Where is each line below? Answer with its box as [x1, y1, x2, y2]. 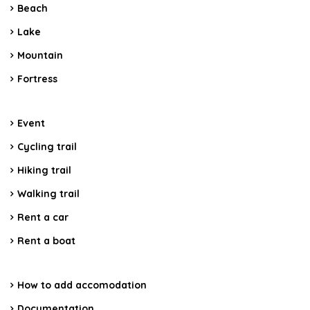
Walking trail [17, 188, 80, 201]
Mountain [17, 49, 63, 62]
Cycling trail [17, 140, 77, 154]
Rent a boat [17, 235, 75, 248]
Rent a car [17, 211, 69, 224]
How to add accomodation [17, 279, 147, 292]
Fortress [17, 73, 57, 86]
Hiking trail [17, 164, 71, 177]
